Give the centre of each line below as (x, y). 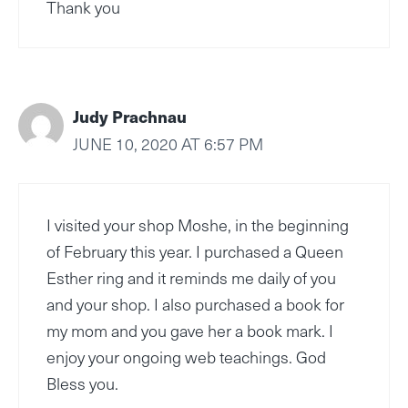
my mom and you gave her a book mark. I (190, 331)
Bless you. (82, 383)
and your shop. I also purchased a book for (195, 304)
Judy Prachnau (130, 117)
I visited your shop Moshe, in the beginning (198, 225)
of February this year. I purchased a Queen (195, 251)
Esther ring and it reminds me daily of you (191, 278)
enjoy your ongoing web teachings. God (186, 357)
